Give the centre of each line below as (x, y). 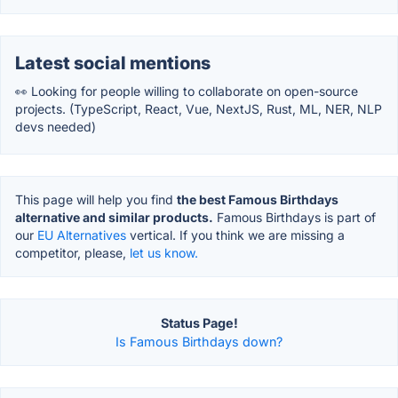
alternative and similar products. (114, 218)
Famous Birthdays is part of (295, 218)
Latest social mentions (113, 64)
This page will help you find (96, 200)
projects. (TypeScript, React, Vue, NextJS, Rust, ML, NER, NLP (199, 109)
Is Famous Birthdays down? (199, 342)
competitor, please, (72, 253)
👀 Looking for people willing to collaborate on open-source (187, 92)
